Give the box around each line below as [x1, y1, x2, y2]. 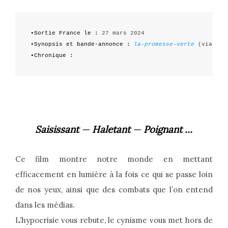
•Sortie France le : [30, 30, 98, 37]
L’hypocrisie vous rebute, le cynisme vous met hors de [15, 215, 213, 225]
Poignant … [141, 123, 193, 136]
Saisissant [35, 123, 82, 136]
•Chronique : [30, 52, 73, 59]
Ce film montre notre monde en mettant [15, 154, 213, 164]
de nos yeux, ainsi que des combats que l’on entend [15, 185, 213, 195]
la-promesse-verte [133, 41, 194, 48]
